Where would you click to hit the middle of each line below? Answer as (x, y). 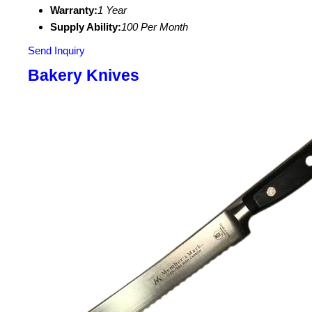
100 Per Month (155, 27)
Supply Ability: (86, 27)
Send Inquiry (56, 50)
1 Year (112, 10)
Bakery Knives (84, 76)
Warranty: (74, 10)
